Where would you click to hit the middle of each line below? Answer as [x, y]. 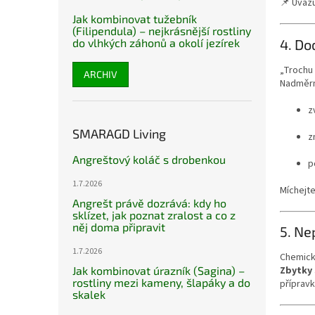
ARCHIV [101, 74]
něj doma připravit [119, 227]
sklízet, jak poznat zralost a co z [154, 215]
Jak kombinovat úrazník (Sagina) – [159, 270]
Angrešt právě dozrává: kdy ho [149, 203]
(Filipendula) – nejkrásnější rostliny [162, 31]
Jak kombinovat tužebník [135, 19]
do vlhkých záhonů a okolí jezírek [156, 43]
